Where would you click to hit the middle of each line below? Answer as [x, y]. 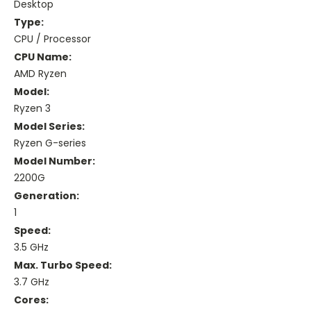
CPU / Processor [52, 39]
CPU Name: [43, 57]
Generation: [47, 196]
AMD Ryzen [40, 74]
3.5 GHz [31, 247]
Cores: [31, 300]
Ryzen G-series [50, 143]
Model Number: [54, 161]
